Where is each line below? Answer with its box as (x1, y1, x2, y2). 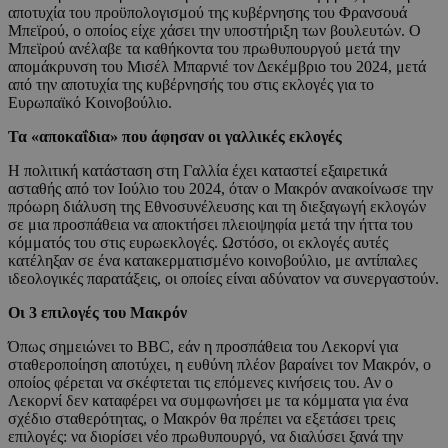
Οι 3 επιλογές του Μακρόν (8, 304, 187, 322)
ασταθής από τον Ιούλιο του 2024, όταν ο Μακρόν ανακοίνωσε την (8, 180, 433, 198)
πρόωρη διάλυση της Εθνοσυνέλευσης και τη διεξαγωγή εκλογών (8, 198, 426, 216)
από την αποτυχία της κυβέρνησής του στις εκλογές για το (8, 76, 374, 94)
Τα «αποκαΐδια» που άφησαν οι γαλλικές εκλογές (8, 128, 342, 146)
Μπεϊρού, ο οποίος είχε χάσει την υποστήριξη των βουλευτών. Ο (8, 22, 421, 40)
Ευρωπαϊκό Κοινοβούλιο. (8, 94, 172, 112)
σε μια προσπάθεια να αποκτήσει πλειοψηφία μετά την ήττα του (8, 216, 413, 234)
